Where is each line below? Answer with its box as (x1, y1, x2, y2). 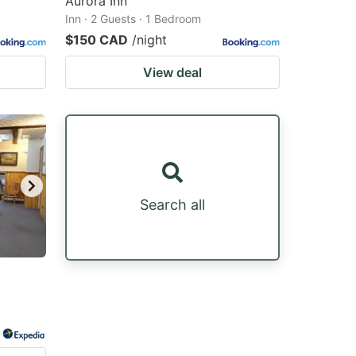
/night (132, 32, 167, 48)
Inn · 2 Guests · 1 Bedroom (65, 12, 201, 25)
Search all (140, 195, 205, 213)
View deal (143, 64, 202, 80)
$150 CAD (65, 32, 128, 48)
